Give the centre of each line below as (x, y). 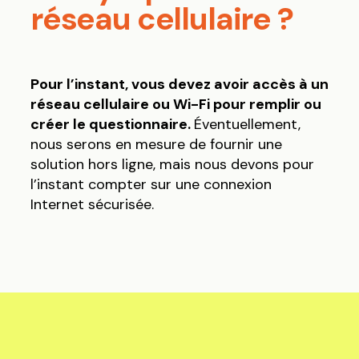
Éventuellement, (247, 125)
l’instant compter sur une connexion (151, 185)
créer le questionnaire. (112, 125)
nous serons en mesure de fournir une (156, 145)
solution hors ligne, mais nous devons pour (172, 165)
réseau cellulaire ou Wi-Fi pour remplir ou (175, 105)
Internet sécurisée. (92, 205)
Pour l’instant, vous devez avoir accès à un (179, 85)
